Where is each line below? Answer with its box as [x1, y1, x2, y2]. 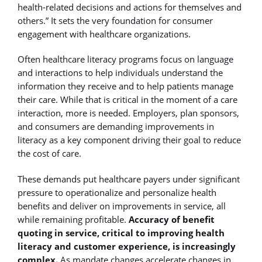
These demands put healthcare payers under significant [18, 173, 240, 185]
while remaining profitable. [18, 213, 129, 225]
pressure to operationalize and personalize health [18, 186, 216, 198]
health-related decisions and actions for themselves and [18, 1, 242, 13]
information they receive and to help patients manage [18, 80, 233, 92]
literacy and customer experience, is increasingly [18, 240, 236, 252]
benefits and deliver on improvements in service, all [18, 199, 226, 212]
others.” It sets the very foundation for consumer [18, 15, 213, 27]
